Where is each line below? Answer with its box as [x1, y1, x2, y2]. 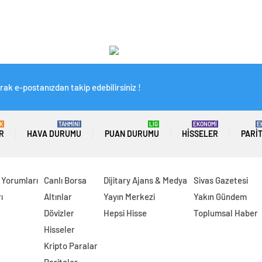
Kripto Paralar [43, 240, 98, 251]
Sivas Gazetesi [193, 175, 248, 185]
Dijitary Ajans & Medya [104, 175, 188, 185]
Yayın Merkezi [104, 191, 156, 202]
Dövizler [43, 208, 74, 218]
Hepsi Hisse [104, 208, 147, 218]
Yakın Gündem [193, 191, 247, 202]
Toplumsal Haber [193, 208, 258, 218]
